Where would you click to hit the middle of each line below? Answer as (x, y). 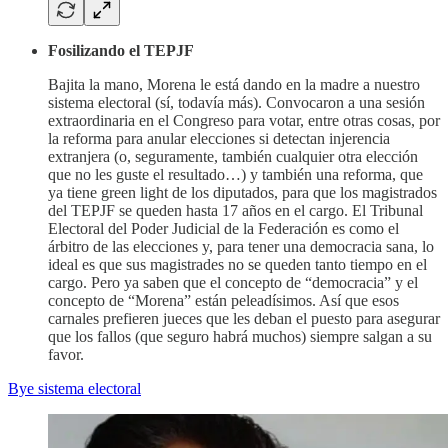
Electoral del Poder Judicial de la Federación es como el (223, 228)
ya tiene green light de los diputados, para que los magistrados (242, 192)
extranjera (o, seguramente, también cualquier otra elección (233, 156)
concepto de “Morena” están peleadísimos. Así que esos (223, 300)
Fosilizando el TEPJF (121, 50)
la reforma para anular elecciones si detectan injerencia (219, 138)
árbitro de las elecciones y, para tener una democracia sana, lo (241, 246)
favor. (66, 354)
